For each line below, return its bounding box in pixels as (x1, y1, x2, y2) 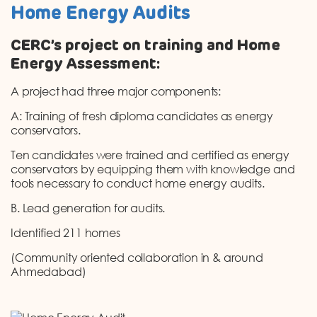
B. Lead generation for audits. (11, 201, 166, 216)
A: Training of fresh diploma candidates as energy (11, 109, 274, 124)
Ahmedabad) (11, 265, 86, 279)
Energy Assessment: (11, 57, 160, 73)
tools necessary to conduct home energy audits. (11, 176, 265, 191)
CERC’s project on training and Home (11, 38, 280, 54)
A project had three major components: (11, 84, 221, 99)
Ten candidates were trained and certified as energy (11, 148, 289, 163)
